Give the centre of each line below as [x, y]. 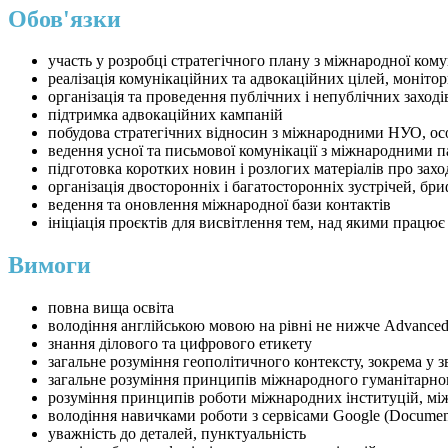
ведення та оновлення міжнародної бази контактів [219, 205]
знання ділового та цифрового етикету [180, 344]
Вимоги [49, 265]
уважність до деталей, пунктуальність [177, 434]
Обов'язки [64, 18]
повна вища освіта [111, 308]
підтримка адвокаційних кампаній [165, 115]
